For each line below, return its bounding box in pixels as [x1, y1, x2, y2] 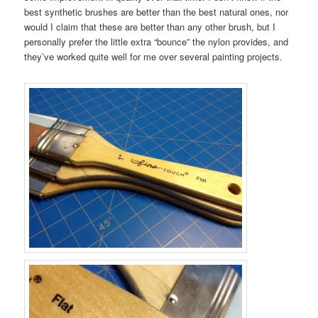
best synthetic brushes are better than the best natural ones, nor [24, 5, 289, 19]
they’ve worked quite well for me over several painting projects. [24, 50, 283, 64]
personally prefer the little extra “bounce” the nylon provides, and [24, 35, 289, 49]
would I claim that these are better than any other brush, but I [24, 20, 276, 34]
